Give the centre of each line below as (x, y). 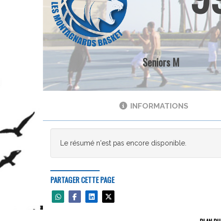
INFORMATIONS (159, 106)
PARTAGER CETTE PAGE (82, 180)
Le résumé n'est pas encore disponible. (123, 143)
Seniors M (161, 62)
